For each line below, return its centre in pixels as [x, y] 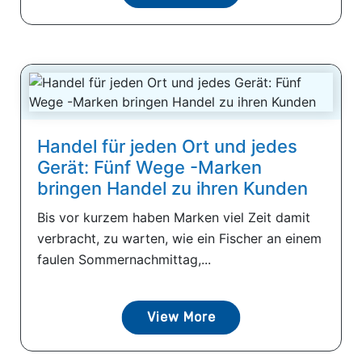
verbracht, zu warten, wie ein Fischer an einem [179, 238]
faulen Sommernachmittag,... [124, 259]
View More [181, 317]
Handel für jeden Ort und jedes [167, 146]
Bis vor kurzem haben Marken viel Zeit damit [174, 217]
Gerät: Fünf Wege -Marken [149, 167]
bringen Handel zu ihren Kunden [173, 188]
